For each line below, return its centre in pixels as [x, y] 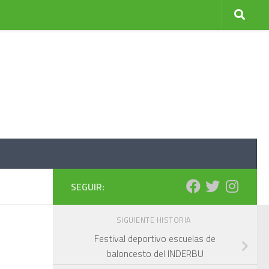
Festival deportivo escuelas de [155, 238]
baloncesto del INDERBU [155, 253]
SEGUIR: [88, 186]
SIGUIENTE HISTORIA [155, 220]
